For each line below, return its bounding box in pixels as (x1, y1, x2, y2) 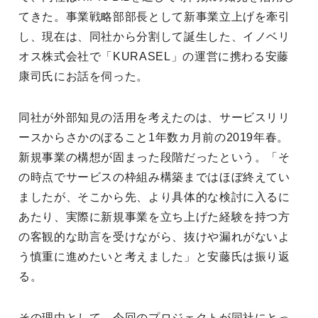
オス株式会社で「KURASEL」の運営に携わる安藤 (18, 50, 289, 62)
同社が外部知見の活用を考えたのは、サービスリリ (18, 111, 290, 124)
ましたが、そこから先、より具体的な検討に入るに (18, 190, 290, 203)
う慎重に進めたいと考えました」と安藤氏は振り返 (18, 250, 290, 263)
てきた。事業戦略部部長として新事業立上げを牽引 (18, 10, 290, 23)
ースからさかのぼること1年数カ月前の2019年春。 (18, 131, 289, 143)
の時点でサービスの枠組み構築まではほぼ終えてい (18, 170, 290, 183)
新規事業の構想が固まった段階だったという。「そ (18, 150, 290, 163)
